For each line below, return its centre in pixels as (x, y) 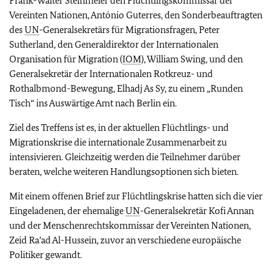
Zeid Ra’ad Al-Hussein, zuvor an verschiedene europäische (125, 240)
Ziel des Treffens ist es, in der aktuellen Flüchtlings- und (119, 128)
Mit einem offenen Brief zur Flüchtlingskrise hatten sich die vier (136, 196)
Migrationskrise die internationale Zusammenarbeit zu (118, 142)
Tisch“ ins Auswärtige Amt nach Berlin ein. (93, 103)
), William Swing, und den (192, 59)
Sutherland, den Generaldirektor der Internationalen (114, 44)
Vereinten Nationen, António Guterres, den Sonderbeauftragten (136, 15)
